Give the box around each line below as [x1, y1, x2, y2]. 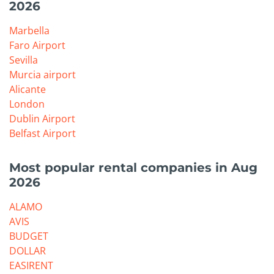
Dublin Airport [9, 111, 75, 125]
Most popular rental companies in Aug [9, 160, 257, 175]
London [9, 97, 45, 111]
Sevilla [9, 53, 38, 67]
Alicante [9, 82, 46, 96]
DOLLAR [9, 243, 46, 257]
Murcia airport [9, 67, 76, 81]
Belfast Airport [9, 126, 76, 140]
